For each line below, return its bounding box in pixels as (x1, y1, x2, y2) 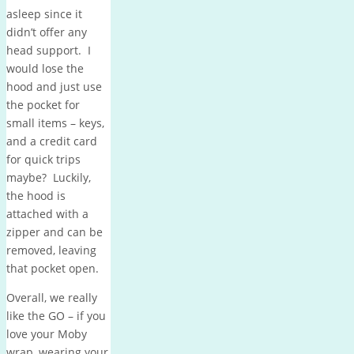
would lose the (6, 60, 84, 76)
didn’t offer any (6, 24, 87, 40)
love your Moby (6, 326, 87, 341)
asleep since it (6, 6, 82, 21)
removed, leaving (6, 242, 96, 258)
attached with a (6, 205, 88, 221)
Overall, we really (6, 289, 97, 305)
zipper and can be (6, 224, 103, 239)
